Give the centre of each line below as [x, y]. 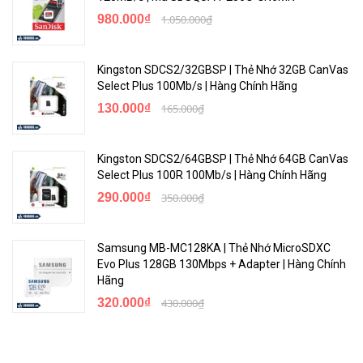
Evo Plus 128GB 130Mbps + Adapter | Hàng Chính [222, 264]
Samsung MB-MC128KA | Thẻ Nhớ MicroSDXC [214, 248]
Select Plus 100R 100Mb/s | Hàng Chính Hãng [212, 175]
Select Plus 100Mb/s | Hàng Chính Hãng [197, 85]
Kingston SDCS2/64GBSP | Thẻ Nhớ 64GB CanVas [223, 158]
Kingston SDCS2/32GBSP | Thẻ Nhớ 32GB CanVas [223, 69]
